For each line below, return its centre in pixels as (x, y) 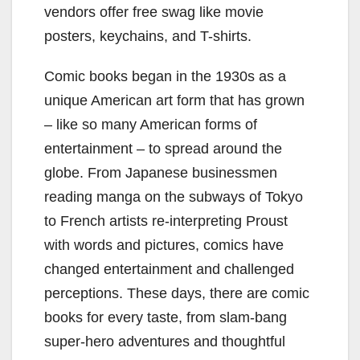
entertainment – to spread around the (163, 148)
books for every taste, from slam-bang (166, 317)
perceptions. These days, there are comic (177, 293)
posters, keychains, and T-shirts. (148, 36)
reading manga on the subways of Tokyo (174, 196)
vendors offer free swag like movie (154, 12)
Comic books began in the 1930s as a (165, 76)
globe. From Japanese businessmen (161, 172)
